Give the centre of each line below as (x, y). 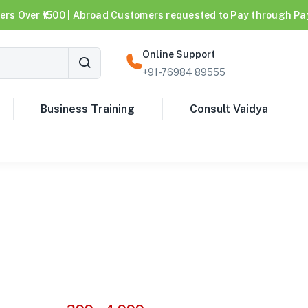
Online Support (178, 54)
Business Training (88, 109)
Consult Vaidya (229, 109)
